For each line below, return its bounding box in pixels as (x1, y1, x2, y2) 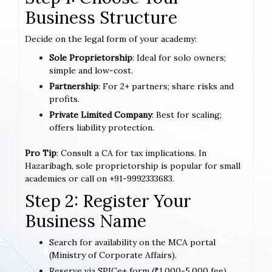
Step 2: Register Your (25, 189, 191, 212)
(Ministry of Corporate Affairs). (49, 249, 177, 260)
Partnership (49, 80, 98, 92)
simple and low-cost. (49, 64, 133, 76)
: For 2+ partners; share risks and (98, 80, 234, 92)
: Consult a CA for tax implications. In (56, 147, 206, 158)
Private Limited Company (49, 109, 152, 120)
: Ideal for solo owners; (132, 52, 226, 63)
